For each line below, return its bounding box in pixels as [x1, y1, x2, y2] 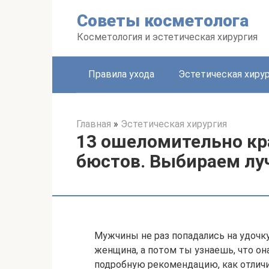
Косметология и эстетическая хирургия [77, 31, 258, 43]
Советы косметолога [77, 11, 249, 31]
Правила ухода [88, 68, 154, 80]
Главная [76, 118, 111, 130]
